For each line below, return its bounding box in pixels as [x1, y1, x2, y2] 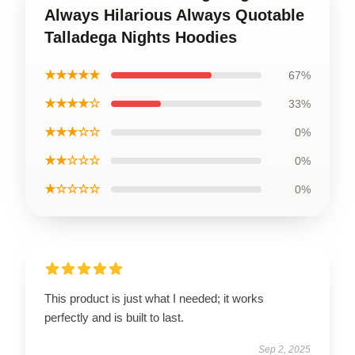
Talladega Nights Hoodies [44, 28, 237, 46]
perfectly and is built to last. [44, 310, 184, 324]
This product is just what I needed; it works [44, 291, 264, 305]
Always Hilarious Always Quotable [44, 6, 304, 24]
